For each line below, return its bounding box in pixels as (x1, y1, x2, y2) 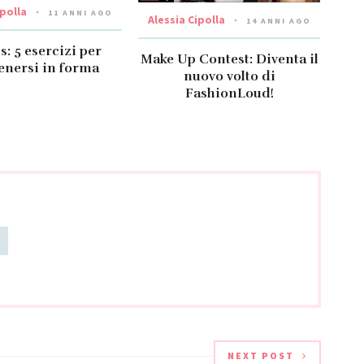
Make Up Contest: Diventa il (140, 50, 318, 67)
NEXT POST (227, 349, 294, 362)
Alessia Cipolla (147, 11, 225, 27)
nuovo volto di (183, 67, 275, 84)
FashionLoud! (184, 84, 274, 102)
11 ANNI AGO (47, 7, 113, 19)
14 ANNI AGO (245, 15, 311, 26)
